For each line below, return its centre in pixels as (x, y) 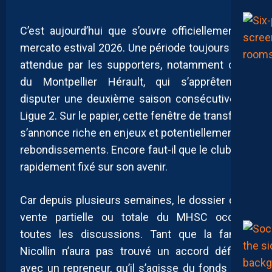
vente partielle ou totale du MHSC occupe (136, 217)
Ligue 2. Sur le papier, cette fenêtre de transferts (136, 115)
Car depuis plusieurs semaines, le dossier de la (136, 200)
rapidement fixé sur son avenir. (94, 166)
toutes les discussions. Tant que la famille (136, 234)
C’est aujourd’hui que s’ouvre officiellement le (136, 30)
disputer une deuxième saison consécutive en (136, 98)
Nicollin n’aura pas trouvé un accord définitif (136, 251)
